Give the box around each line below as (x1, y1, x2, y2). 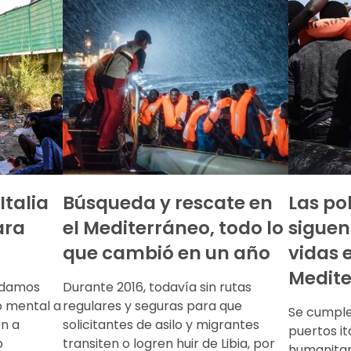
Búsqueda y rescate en (63, 190, 273, 215)
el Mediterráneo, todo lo (63, 215, 284, 241)
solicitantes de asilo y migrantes (63, 315, 259, 334)
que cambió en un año (63, 240, 270, 266)
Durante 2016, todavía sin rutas (63, 277, 251, 296)
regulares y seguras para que (63, 296, 242, 315)
